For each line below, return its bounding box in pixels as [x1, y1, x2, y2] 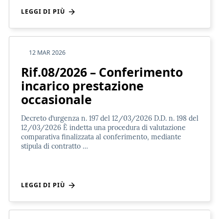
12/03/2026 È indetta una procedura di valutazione [21, 123, 186, 132]
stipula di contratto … [21, 141, 88, 151]
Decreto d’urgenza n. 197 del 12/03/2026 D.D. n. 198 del [21, 113, 198, 123]
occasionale [21, 90, 92, 108]
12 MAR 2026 [29, 48, 66, 57]
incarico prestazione [21, 77, 144, 94]
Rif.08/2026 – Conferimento [21, 63, 183, 80]
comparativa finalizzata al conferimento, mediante [21, 132, 181, 141]
